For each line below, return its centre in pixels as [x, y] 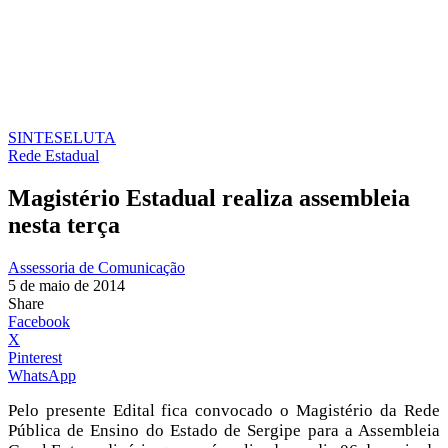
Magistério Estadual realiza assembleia [209, 197]
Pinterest [35, 357]
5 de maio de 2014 [66, 285]
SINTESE [40, 137]
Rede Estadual [53, 155]
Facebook [39, 321]
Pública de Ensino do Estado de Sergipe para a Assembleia [224, 430]
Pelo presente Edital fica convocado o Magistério [194, 410]
